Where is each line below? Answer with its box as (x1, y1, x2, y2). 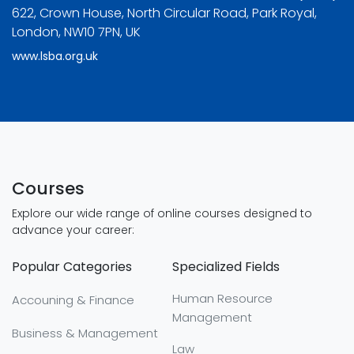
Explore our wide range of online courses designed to (12, 205, 312, 221)
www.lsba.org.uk (12, 48, 98, 64)
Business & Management (12, 325, 158, 342)
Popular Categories (12, 258, 132, 276)
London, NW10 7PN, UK (12, 23, 141, 41)
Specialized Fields (171, 258, 280, 276)
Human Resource (171, 290, 273, 307)
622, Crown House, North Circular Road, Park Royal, (12, 4, 317, 22)
